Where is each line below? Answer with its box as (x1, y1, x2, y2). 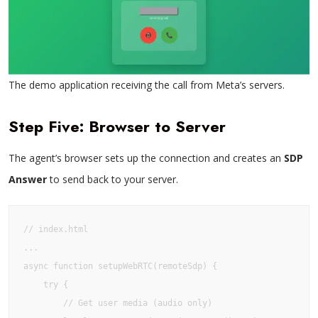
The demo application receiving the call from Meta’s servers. (9, 78, 285, 92)
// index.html (23, 224, 88, 234)
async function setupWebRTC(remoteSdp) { (23, 261, 217, 271)
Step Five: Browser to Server (9, 115, 226, 138)
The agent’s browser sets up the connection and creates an (9, 151, 284, 165)
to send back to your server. (47, 172, 178, 186)
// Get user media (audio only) (23, 298, 212, 308)
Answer (9, 172, 47, 186)
